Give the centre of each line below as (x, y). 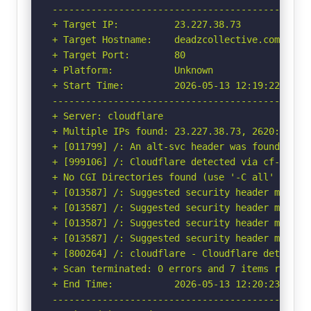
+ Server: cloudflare (108, 116)
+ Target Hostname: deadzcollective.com (166, 39)
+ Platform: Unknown (133, 70)
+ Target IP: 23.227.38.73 (146, 24)
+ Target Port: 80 (119, 54)
